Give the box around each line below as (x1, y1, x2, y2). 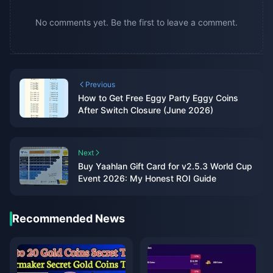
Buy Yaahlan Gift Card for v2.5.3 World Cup (78, 161, 252, 172)
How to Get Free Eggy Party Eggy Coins (78, 93, 238, 104)
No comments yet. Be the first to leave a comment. (35, 17, 238, 28)
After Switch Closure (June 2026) (78, 105, 213, 116)
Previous (85, 80, 115, 90)
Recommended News (12, 212, 125, 225)
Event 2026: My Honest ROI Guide (78, 173, 216, 184)
